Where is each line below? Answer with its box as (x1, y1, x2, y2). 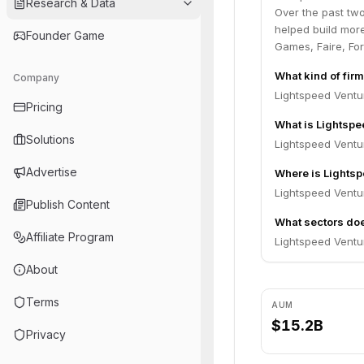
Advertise (26, 165, 77, 179)
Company (13, 71, 59, 84)
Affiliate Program (26, 230, 114, 244)
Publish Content (26, 197, 110, 211)
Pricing (26, 100, 63, 114)
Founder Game (26, 28, 105, 42)
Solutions (26, 132, 75, 146)
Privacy (26, 327, 66, 341)
